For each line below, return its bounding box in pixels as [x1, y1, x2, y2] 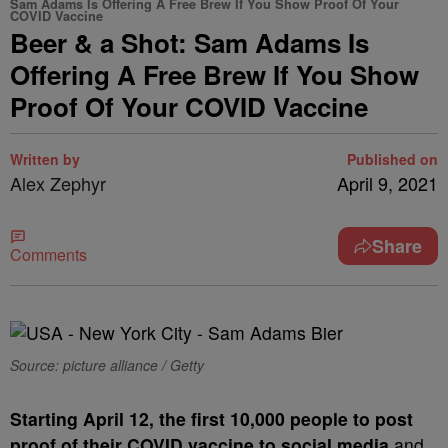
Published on [347, 149, 438, 169]
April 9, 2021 [337, 170, 438, 196]
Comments [10, 243, 87, 266]
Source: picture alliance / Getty [10, 355, 204, 375]
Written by [10, 149, 80, 169]
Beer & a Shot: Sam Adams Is [10, 24, 369, 61]
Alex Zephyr [10, 170, 106, 196]
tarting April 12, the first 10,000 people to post [22, 406, 413, 431]
